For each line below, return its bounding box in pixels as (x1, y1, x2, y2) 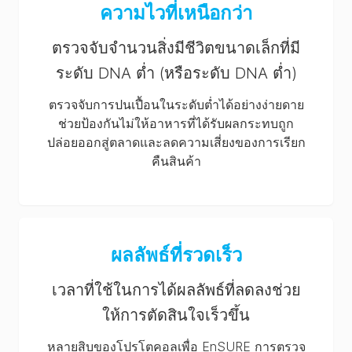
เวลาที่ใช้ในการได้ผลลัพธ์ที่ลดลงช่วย (51, 280, 301, 299)
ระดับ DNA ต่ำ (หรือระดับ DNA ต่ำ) (55, 64, 297, 82)
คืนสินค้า (151, 153, 201, 169)
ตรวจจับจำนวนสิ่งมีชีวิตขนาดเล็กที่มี (52, 38, 300, 57)
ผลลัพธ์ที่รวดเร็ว (110, 244, 242, 266)
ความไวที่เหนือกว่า (100, 2, 252, 24)
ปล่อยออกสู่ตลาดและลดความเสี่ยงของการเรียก (46, 134, 306, 150)
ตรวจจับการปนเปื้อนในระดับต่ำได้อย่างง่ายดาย (48, 97, 304, 112)
